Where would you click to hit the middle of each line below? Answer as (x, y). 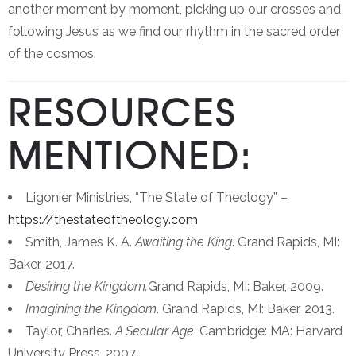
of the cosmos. (52, 54)
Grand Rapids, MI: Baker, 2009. (236, 287)
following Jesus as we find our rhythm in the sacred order (174, 32)
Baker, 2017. (41, 265)
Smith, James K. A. (80, 242)
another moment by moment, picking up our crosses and (174, 10)
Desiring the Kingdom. (87, 287)
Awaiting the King (184, 242)
